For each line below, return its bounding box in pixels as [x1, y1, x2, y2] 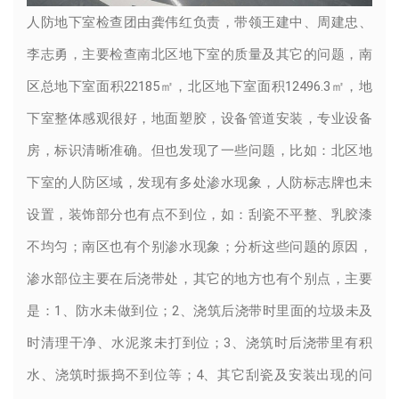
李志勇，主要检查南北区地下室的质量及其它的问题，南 [27, 46, 372, 63]
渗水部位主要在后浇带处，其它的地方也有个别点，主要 [27, 271, 372, 288]
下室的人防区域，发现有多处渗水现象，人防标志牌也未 [27, 175, 372, 191]
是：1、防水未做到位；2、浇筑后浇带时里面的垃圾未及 [27, 303, 372, 320]
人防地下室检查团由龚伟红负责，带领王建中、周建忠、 [27, 14, 372, 31]
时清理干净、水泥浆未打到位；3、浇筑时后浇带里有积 [27, 335, 372, 352]
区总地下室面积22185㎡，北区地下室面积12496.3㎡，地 [27, 78, 372, 95]
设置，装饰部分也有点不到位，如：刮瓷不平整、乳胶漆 [27, 207, 372, 224]
